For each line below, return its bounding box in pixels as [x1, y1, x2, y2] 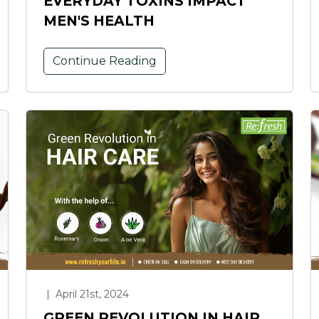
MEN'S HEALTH [43, 11, 155, 29]
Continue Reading [53, 53, 157, 68]
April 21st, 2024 [53, 288, 129, 301]
